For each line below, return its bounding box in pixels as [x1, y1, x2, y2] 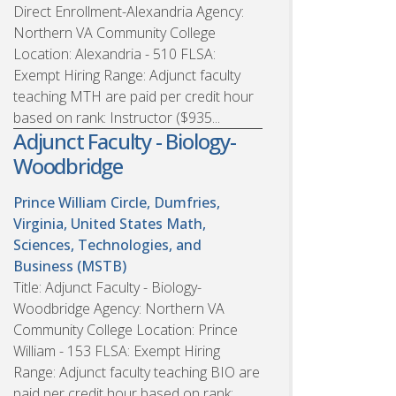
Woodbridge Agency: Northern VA [13, 298, 225, 318]
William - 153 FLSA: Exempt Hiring [13, 340, 220, 361]
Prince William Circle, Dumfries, [13, 192, 220, 212]
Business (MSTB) [13, 255, 126, 276]
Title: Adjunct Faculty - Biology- [13, 277, 202, 297]
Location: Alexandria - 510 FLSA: [13, 43, 216, 64]
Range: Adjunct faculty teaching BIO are [13, 362, 260, 382]
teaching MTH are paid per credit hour [13, 86, 254, 106]
